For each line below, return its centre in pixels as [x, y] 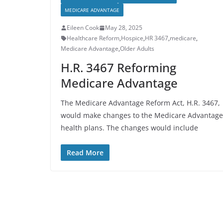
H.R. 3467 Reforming [118, 67]
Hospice [132, 38]
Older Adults [137, 49]
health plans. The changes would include [129, 128]
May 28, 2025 [124, 28]
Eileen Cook [83, 28]
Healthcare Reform [93, 38]
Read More [85, 153]
